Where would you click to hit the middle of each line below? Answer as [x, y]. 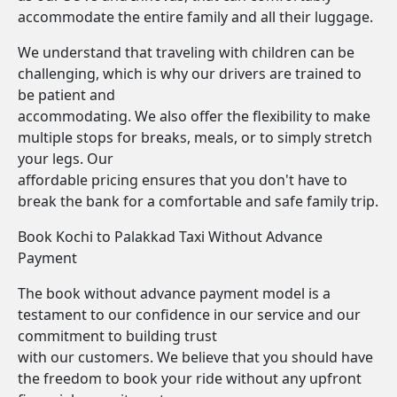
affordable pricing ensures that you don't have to [183, 180]
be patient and [66, 95]
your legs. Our [66, 159]
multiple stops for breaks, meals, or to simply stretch [195, 137]
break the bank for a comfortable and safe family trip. [198, 201]
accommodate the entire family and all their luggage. [195, 17]
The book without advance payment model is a [174, 293]
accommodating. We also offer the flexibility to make [194, 116]
